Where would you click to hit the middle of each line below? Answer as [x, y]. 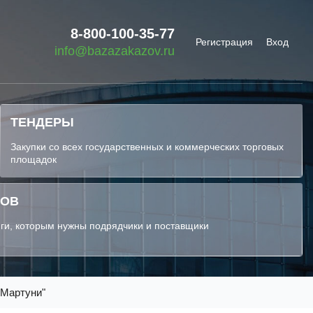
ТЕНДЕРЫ [43, 122]
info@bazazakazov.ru [114, 51]
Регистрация [224, 42]
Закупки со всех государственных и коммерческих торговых [147, 147]
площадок [34, 159]
